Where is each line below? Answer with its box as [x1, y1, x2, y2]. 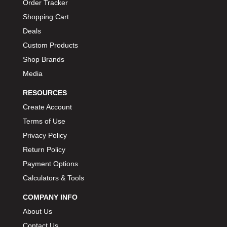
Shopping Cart [23, 13, 69, 21]
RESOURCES [23, 89, 67, 97]
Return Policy [23, 145, 65, 154]
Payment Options [23, 160, 78, 168]
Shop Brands [23, 55, 64, 64]
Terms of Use [23, 117, 65, 126]
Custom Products [23, 41, 78, 50]
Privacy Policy [23, 131, 67, 140]
